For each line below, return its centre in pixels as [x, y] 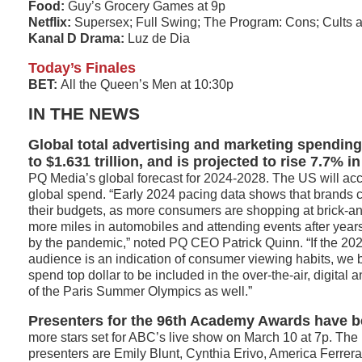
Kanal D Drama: [78, 38]
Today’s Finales [82, 68]
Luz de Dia [159, 38]
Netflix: [50, 22]
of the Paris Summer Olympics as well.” [140, 291]
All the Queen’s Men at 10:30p [147, 84]
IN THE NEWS [84, 114]
